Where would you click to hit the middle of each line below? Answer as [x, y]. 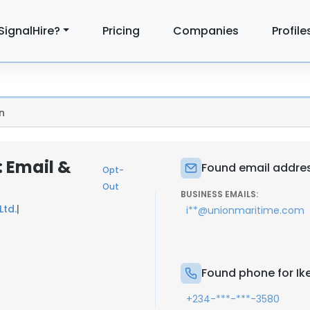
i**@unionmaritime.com [245, 210]
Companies [206, 30]
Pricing [121, 30]
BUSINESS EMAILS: [219, 194]
